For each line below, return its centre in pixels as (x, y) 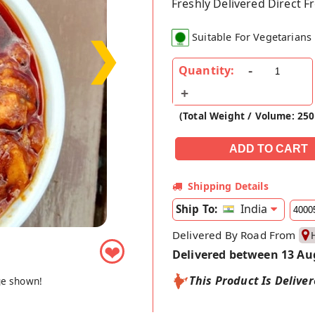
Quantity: (207, 71)
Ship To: (197, 209)
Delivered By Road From (236, 234)
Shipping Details (228, 186)
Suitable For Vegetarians (252, 37)
